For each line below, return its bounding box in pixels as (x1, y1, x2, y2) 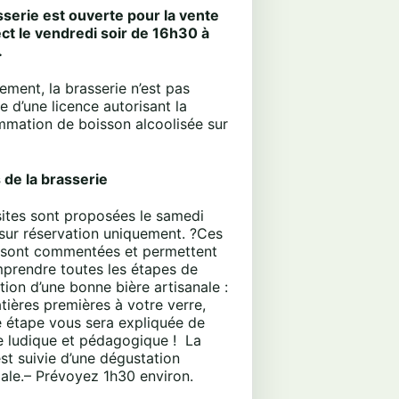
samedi (156, 206, 204, 224)
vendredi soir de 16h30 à (35, 24, 209, 43)
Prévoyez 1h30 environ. (36, 366, 193, 385)
